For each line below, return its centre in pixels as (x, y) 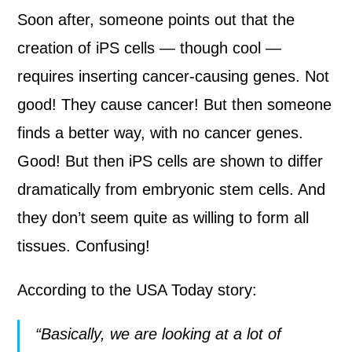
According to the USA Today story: (137, 290)
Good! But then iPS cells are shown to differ (170, 161)
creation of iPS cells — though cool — (150, 48)
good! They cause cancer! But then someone (175, 104)
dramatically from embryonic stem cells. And (172, 189)
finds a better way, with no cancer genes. (161, 133)
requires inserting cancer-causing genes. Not (174, 76)
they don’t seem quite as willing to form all (163, 218)
